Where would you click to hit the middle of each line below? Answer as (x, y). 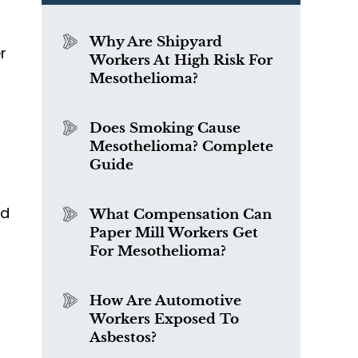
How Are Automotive (165, 301)
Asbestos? (123, 338)
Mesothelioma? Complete (181, 147)
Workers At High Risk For (181, 60)
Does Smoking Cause (165, 128)
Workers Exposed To (164, 319)
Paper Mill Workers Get (174, 233)
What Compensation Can (181, 215)
